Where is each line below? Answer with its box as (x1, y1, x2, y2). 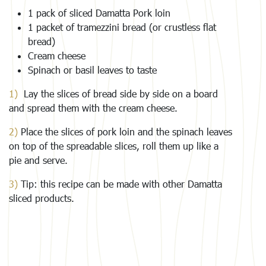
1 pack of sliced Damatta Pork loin (28, 7, 170, 19)
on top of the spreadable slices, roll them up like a (9, 140, 218, 152)
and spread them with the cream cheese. (9, 102, 178, 114)
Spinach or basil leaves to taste (28, 64, 157, 76)
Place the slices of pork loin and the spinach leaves (18, 126, 232, 138)
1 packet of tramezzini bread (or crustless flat (28, 21, 216, 33)
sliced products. (9, 192, 74, 204)
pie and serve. (9, 154, 71, 166)
